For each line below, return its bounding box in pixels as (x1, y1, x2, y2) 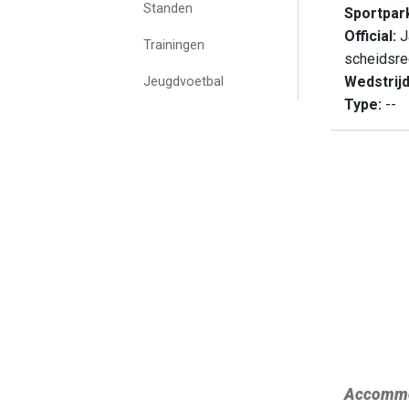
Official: (344, 27, 396, 45)
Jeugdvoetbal (143, 74, 224, 89)
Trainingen (143, 37, 204, 53)
